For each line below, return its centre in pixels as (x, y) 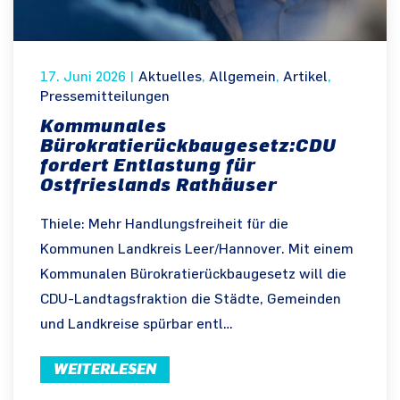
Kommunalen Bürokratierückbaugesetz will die (193, 275)
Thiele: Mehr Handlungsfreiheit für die (164, 225)
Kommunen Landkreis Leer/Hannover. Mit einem (197, 250)
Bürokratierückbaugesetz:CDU (188, 146)
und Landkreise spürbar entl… (137, 325)
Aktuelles (170, 78)
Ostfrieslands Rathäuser (158, 185)
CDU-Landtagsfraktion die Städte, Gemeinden (191, 300)
